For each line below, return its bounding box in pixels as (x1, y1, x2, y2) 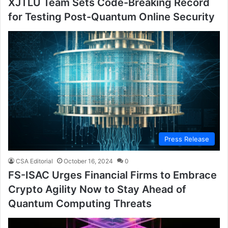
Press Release (164, 134, 209, 143)
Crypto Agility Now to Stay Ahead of (8, 183, 186, 195)
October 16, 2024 (64, 157, 113, 165)
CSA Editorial (16, 157, 53, 165)
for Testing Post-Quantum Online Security (8, 10, 215, 23)
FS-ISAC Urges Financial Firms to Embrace (8, 168, 217, 181)
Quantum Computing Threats (8, 197, 152, 210)
